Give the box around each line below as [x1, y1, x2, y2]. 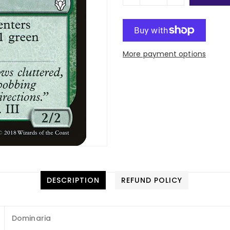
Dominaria [12, 213, 51, 223]
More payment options [123, 48, 206, 59]
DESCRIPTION [46, 175, 100, 185]
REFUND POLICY [121, 175, 183, 185]
